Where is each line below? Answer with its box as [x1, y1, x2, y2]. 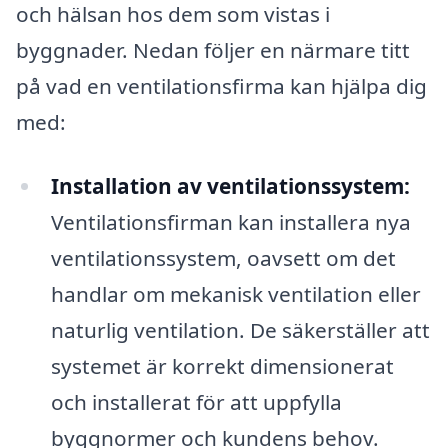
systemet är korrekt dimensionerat [50, 351, 394, 380]
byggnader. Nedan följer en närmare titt [16, 35, 410, 64]
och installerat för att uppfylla [50, 387, 342, 416]
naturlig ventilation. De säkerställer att [50, 315, 430, 344]
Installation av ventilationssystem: [50, 171, 410, 200]
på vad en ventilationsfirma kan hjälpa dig [16, 71, 427, 100]
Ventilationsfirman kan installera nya [50, 207, 411, 236]
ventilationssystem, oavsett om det [50, 243, 396, 272]
